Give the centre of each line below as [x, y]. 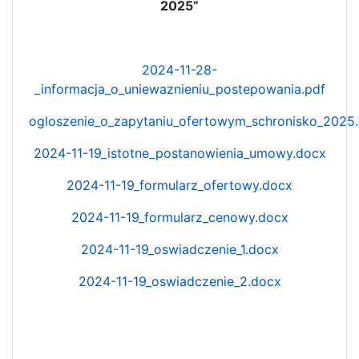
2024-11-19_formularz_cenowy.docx [179, 217]
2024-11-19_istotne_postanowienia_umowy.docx [179, 153]
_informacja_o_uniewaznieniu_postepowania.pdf [179, 89]
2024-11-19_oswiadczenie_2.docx [179, 281]
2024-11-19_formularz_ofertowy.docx [179, 185]
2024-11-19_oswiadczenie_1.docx [179, 249]
